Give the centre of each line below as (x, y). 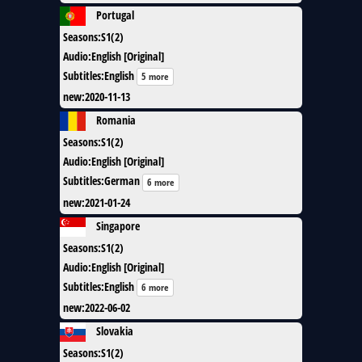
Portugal (115, 15)
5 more (155, 77)
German (122, 181)
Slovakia (115, 330)
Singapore (118, 225)
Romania (116, 120)
